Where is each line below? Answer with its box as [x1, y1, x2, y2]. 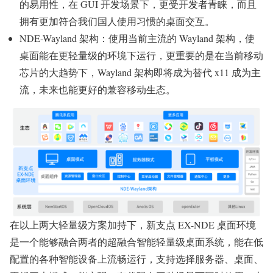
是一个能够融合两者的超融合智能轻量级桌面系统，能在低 [10, 235, 263, 249]
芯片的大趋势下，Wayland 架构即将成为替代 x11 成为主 [19, 66, 261, 79]
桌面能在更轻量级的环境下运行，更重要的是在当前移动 [19, 49, 263, 62]
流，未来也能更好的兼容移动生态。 [19, 83, 175, 96]
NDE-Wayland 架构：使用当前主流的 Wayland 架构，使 [19, 32, 255, 45]
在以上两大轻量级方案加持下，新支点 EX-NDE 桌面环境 [10, 218, 256, 232]
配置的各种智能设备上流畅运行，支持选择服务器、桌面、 [10, 252, 263, 266]
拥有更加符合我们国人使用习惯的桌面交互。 [19, 15, 214, 28]
